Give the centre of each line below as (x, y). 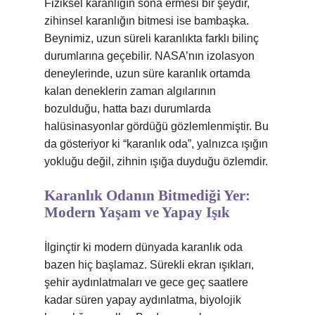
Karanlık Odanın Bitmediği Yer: (147, 195)
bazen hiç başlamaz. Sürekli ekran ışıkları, (149, 265)
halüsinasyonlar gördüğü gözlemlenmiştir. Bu (156, 126)
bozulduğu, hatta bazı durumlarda (128, 109)
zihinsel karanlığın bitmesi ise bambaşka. (147, 21)
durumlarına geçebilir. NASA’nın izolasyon (149, 56)
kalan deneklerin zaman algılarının (130, 91)
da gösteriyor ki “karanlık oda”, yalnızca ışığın (156, 144)
